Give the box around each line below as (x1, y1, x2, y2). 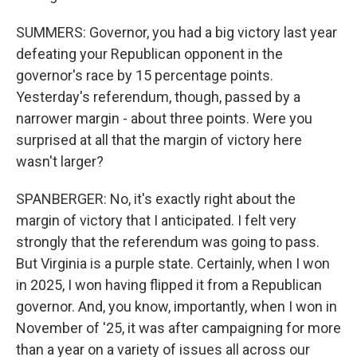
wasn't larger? (16, 153, 104, 170)
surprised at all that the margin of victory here (16, 131, 302, 148)
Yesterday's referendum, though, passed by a (16, 88, 300, 105)
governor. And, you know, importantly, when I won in (16, 298, 337, 315)
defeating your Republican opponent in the (16, 45, 283, 62)
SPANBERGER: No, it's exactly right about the (16, 190, 296, 207)
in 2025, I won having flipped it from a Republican (16, 277, 322, 293)
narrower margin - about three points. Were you (16, 110, 312, 127)
